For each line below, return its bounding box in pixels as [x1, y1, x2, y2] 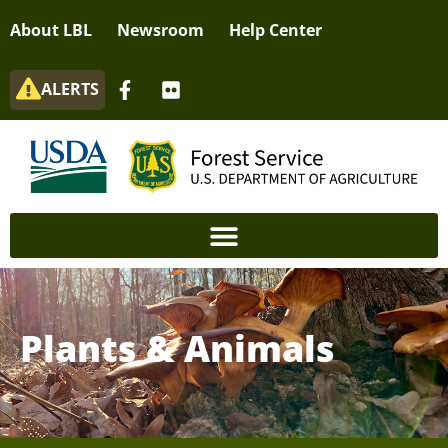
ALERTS [41, 77, 99, 100]
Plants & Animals [20, 324, 335, 374]
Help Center [229, 19, 322, 41]
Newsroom [117, 19, 204, 41]
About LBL [10, 19, 92, 41]
